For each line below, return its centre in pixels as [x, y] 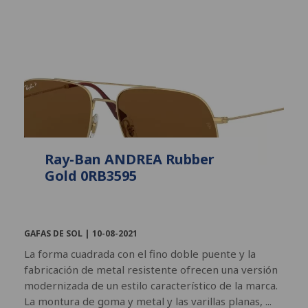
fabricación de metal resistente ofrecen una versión [151, 269]
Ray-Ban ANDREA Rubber [130, 159]
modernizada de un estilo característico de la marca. [151, 285]
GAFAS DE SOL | [58, 233]
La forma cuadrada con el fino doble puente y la [140, 253]
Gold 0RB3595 [91, 175]
